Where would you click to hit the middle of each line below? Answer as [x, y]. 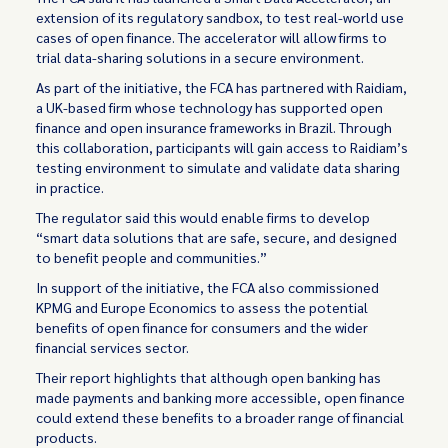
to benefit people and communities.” [152, 257]
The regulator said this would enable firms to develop [203, 217]
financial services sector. [113, 347]
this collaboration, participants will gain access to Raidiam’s [222, 147]
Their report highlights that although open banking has [209, 377]
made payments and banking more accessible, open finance [221, 397]
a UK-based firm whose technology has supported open [210, 107]
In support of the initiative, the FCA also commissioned [208, 287]
